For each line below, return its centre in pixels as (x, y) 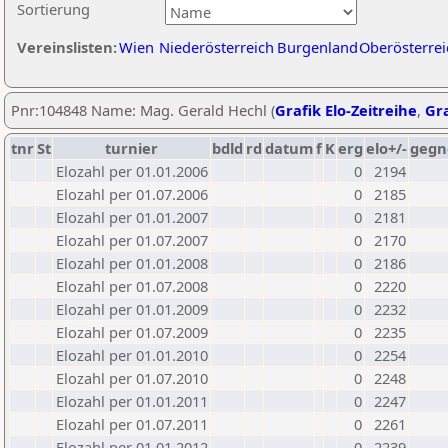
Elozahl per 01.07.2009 (132, 332)
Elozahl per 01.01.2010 (132, 355)
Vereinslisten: (67, 47)
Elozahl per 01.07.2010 (132, 378)
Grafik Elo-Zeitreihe (346, 110)
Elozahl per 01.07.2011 (132, 424)
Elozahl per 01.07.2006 (132, 194)
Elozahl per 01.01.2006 (132, 171)
